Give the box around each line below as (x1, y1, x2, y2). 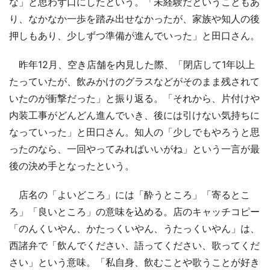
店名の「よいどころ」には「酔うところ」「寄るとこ (9, 189, 250, 201)
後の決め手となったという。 (9, 160, 134, 172)
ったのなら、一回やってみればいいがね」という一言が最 (9, 143, 260, 155)
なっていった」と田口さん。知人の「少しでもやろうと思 (9, 126, 260, 139)
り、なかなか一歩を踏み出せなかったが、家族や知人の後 (9, 13, 260, 25)
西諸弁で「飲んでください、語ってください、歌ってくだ (9, 239, 260, 252)
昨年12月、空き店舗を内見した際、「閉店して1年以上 (9, 58, 255, 71)
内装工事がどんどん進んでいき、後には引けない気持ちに (9, 109, 260, 122)
